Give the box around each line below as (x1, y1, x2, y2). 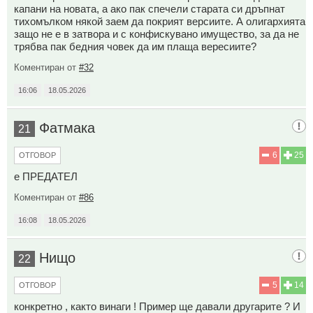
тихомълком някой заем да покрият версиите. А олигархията (14, 15, 305, 27)
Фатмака (39, 119, 95, 136)
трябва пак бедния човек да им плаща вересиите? (14, 40, 256, 52)
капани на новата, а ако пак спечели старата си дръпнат (14, 2, 285, 15)
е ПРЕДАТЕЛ (14, 170, 78, 182)
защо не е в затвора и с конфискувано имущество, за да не (14, 27, 299, 40)
